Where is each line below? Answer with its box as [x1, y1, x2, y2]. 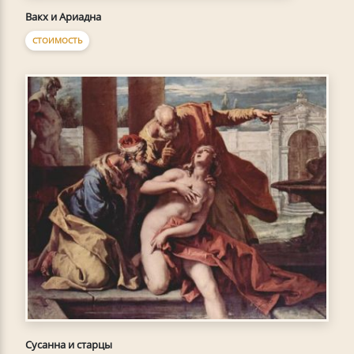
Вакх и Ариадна [25, 9, 101, 24]
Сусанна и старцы [25, 337, 112, 352]
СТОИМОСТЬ [32, 34, 82, 46]
